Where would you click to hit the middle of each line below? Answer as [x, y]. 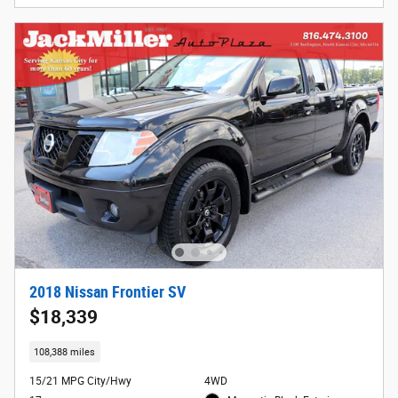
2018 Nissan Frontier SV [107, 293]
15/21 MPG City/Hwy [80, 381]
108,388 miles [65, 352]
